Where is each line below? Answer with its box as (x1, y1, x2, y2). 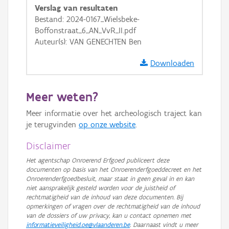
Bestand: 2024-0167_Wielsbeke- (35, 14, 140, 24)
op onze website (79, 120, 135, 129)
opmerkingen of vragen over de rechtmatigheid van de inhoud (26, 202, 200, 210)
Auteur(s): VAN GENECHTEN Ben (35, 37, 142, 47)
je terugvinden (26, 120, 79, 129)
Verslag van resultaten (35, 3, 118, 13)
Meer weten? (26, 89, 98, 104)
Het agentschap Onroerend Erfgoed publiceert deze (26, 156, 169, 164)
